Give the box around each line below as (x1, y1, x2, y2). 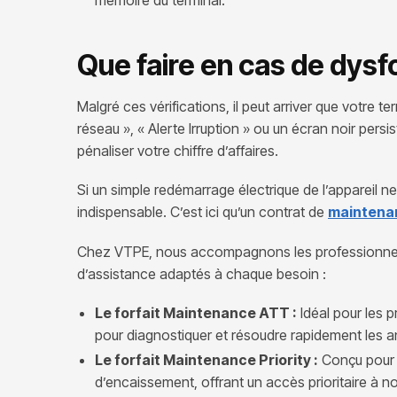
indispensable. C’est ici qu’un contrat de (77, 203, 328, 222)
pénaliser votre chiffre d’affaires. (77, 141, 278, 160)
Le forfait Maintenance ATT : (95, 304, 297, 323)
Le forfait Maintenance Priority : (95, 351, 318, 370)
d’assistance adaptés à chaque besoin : (77, 264, 326, 283)
